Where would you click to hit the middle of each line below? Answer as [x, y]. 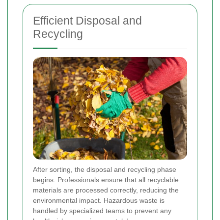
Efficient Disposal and [87, 21]
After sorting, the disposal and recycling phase [105, 170]
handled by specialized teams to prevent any [102, 211]
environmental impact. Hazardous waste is [99, 201]
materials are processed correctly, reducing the [106, 190]
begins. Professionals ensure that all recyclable [106, 180]
